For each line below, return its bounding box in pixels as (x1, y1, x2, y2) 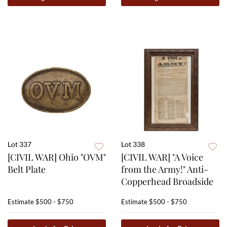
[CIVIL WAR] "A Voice (121, 151, 203, 164)
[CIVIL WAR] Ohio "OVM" (8, 151, 106, 164)
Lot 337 (8, 140, 31, 149)
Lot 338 (121, 140, 145, 149)
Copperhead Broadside (121, 175, 213, 188)
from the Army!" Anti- (121, 163, 208, 176)
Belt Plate (8, 163, 46, 176)
